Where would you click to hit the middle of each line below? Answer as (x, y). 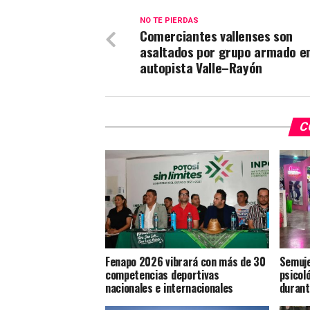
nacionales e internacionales (170, 288)
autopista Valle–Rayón (201, 67)
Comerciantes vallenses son (217, 36)
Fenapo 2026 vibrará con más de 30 (185, 261)
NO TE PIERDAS (169, 20)
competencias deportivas (162, 274)
